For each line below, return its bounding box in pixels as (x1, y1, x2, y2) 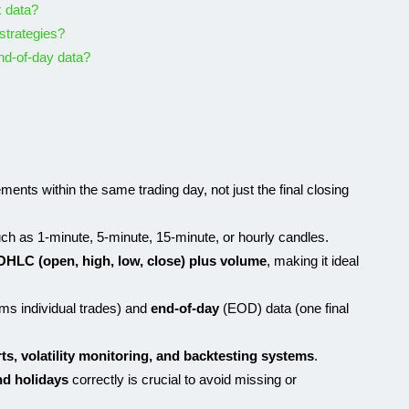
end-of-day (151, 300, 219, 316)
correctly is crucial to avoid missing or (68, 372, 297, 387)
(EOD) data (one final (219, 300, 349, 316)
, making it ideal (267, 253, 359, 268)
